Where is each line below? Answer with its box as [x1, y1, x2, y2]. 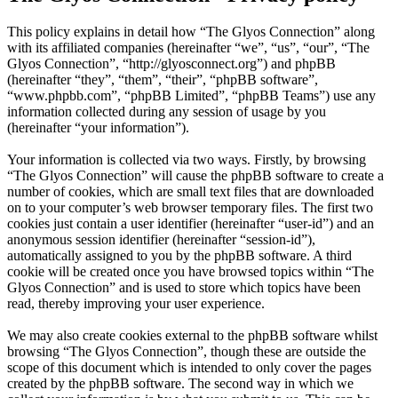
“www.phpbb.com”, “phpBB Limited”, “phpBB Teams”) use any [7, 88, 376, 104]
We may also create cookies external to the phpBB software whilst [7, 328, 378, 344]
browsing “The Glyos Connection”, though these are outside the [7, 344, 366, 360]
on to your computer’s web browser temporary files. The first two [7, 200, 373, 216]
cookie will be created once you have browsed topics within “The [7, 264, 374, 280]
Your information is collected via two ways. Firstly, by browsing [7, 152, 366, 168]
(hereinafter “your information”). [7, 120, 189, 136]
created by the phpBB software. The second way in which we [7, 376, 354, 392]
